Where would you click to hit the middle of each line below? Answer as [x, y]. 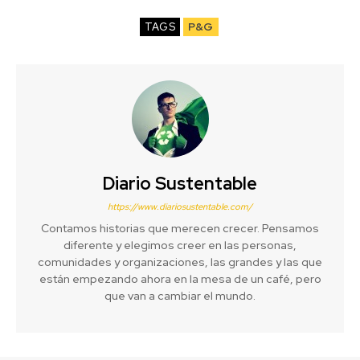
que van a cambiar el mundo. [180, 295]
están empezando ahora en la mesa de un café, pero [180, 278]
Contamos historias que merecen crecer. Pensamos [180, 228]
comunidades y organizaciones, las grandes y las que [180, 262]
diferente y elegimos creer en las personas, [180, 245]
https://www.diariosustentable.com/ [180, 206]
